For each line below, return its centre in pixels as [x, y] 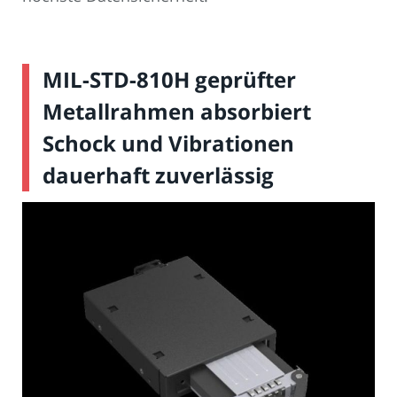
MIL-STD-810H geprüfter [169, 80]
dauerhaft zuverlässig [158, 175]
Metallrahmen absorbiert [177, 112]
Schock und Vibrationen [168, 144]
